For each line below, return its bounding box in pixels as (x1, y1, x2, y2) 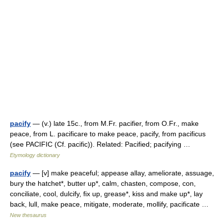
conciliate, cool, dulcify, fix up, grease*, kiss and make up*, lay (10, 190, 203, 198)
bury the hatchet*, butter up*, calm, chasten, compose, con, (10, 179, 196, 187)
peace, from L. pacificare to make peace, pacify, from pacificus (10, 130, 206, 138)
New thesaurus (10, 212, 47, 218)
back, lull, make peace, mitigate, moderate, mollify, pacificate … (10, 200, 213, 208)
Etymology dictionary (10, 152, 60, 158)
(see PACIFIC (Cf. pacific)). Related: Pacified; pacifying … (10, 140, 194, 148)
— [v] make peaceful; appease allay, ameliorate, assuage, (31, 169, 214, 177)
